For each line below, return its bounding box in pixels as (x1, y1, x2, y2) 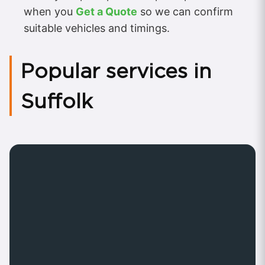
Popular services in (21, 58, 211, 83)
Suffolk (21, 88, 93, 113)
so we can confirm (137, 5, 233, 18)
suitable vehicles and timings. (24, 21, 170, 34)
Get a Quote (76, 5, 137, 18)
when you (24, 5, 76, 18)
